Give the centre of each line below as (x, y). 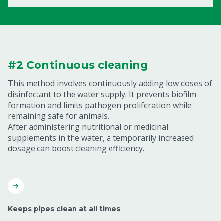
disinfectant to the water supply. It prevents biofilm (102, 94)
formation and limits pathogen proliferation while (100, 105)
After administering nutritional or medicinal (88, 127)
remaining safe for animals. (58, 116)
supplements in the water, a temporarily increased (101, 138)
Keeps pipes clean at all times (64, 209)
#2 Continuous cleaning (78, 65)
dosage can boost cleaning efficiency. (76, 148)
